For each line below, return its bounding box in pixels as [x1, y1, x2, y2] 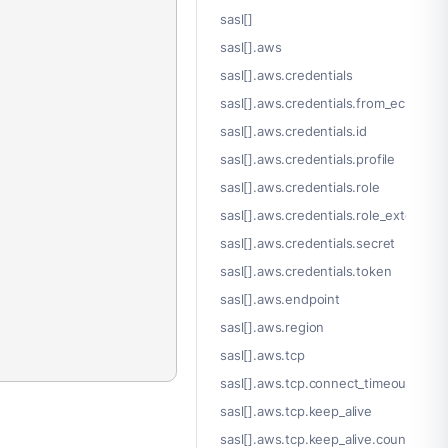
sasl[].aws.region [220, 319, 325, 336]
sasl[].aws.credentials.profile [220, 151, 396, 168]
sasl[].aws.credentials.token [220, 263, 392, 280]
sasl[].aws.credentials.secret [220, 235, 396, 252]
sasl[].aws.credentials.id [220, 123, 367, 140]
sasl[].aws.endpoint [220, 291, 340, 308]
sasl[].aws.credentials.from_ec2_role [220, 95, 444, 112]
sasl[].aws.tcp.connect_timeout [220, 375, 412, 392]
